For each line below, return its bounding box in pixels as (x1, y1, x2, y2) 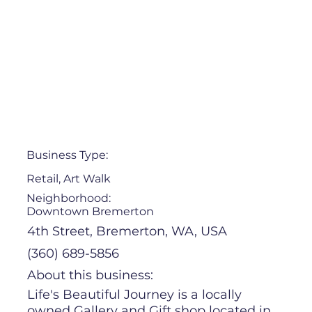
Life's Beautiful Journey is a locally (27, 286, 242, 302)
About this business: (27, 267, 157, 283)
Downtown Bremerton (26, 205, 155, 219)
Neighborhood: (26, 191, 111, 205)
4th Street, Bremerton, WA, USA (26, 224, 227, 240)
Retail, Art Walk (26, 171, 111, 185)
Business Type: (26, 148, 111, 162)
